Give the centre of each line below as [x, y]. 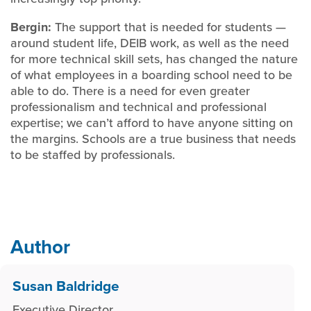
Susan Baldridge [66, 286]
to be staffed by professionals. [93, 155]
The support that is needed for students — [170, 27]
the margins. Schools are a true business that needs [153, 139]
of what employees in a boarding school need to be [151, 75]
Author [40, 247]
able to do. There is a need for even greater [130, 91]
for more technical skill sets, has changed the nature [154, 59]
